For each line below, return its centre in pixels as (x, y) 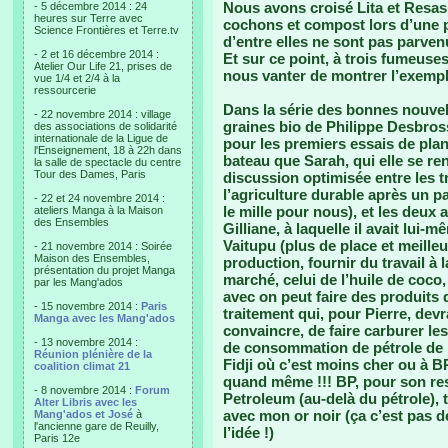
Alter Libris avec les (85, 402)
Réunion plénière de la (93, 354)
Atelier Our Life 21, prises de (103, 66)
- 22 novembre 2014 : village (102, 114)
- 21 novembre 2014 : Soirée (103, 246)
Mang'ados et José (83, 414)
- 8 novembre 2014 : (84, 390)
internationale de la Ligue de (101, 138)
